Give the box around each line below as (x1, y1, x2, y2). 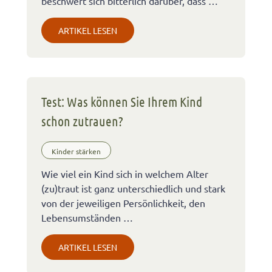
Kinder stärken (52, 146, 101, 157)
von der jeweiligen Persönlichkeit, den (41, 196, 205, 209)
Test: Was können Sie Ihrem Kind (41, 93, 202, 109)
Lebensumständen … (41, 211, 133, 223)
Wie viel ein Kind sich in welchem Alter (41, 167, 208, 180)
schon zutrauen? (41, 112, 123, 129)
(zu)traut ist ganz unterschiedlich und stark (41, 182, 225, 194)
